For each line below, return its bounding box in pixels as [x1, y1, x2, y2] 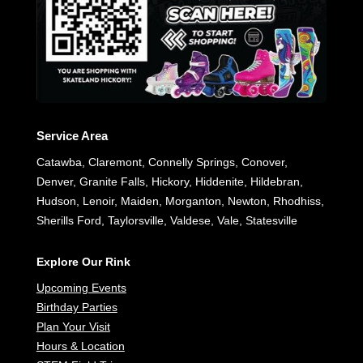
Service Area [36, 129, 108, 143]
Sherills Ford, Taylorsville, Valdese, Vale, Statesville [36, 214, 297, 228]
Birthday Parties [36, 301, 117, 314]
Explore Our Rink [36, 255, 130, 269]
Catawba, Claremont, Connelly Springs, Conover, [36, 156, 288, 169]
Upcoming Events [36, 281, 126, 295]
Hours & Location [36, 340, 125, 353]
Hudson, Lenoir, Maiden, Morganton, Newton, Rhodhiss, [36, 194, 324, 208]
